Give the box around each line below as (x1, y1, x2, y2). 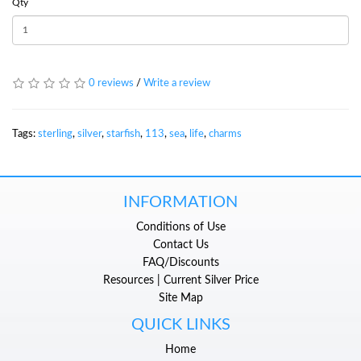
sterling (38, 128, 73, 139)
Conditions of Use (135, 221, 226, 233)
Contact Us (152, 239, 209, 251)
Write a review (143, 77, 210, 89)
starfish (106, 128, 140, 139)
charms (209, 128, 242, 139)
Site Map (158, 292, 203, 304)
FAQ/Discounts (142, 256, 219, 268)
